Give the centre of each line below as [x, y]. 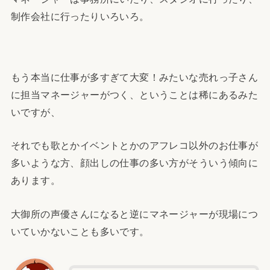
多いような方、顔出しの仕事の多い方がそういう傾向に [134, 163]
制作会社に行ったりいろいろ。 [80, 17]
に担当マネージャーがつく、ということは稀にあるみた [134, 94]
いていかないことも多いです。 [80, 231]
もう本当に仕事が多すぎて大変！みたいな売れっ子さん [134, 77]
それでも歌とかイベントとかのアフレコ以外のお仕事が [134, 146]
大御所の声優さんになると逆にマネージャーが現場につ [134, 214]
